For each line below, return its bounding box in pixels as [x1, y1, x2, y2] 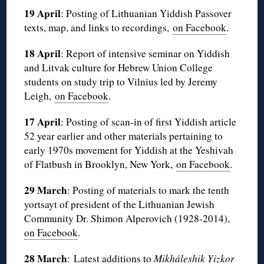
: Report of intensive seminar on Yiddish [61, 47, 230, 61]
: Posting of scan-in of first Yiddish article [61, 115, 237, 129]
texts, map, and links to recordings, [24, 21, 173, 35]
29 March [24, 183, 68, 198]
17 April [24, 114, 61, 130]
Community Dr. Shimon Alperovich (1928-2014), [24, 212, 230, 226]
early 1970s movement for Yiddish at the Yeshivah [24, 143, 234, 157]
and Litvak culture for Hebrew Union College [24, 61, 213, 75]
